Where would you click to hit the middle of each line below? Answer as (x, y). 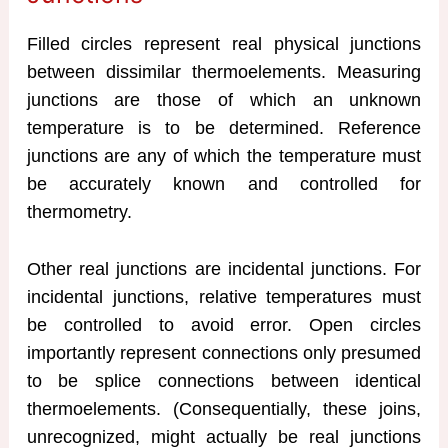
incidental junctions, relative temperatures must (224, 296)
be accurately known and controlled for (224, 184)
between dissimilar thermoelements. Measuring (224, 72)
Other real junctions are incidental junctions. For (224, 268)
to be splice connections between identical (224, 380)
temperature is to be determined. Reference (224, 128)
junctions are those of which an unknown (224, 100)
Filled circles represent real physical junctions (224, 44)
